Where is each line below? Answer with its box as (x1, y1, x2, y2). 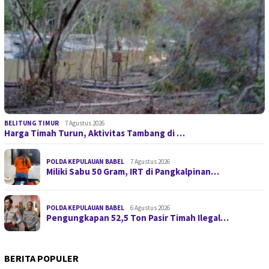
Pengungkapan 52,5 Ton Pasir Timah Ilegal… (46, 211, 229, 223)
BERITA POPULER (4, 252, 79, 264)
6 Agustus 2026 (130, 203, 170, 212)
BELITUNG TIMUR (4, 118, 59, 127)
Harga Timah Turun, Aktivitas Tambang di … (4, 127, 185, 139)
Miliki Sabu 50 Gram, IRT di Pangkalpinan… (46, 165, 219, 177)
